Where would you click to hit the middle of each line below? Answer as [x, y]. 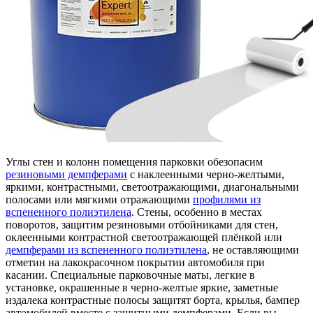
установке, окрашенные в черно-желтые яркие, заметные [142, 287]
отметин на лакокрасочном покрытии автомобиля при [135, 262]
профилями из [227, 199]
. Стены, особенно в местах [197, 212]
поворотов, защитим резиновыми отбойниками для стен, [142, 224]
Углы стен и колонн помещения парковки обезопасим [134, 161]
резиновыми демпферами [66, 174]
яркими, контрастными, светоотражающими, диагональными [152, 187]
